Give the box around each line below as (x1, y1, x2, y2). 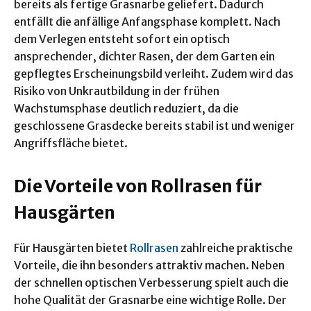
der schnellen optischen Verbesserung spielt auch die (14, 276, 289, 290)
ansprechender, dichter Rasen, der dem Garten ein (14, 49, 275, 64)
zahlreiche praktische (178, 241, 293, 255)
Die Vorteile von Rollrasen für (14, 175, 262, 198)
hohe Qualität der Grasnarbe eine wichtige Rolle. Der (14, 293, 287, 308)
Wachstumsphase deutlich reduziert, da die (14, 101, 239, 116)
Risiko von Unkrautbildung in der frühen (14, 84, 219, 99)
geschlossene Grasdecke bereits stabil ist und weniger (14, 119, 295, 133)
